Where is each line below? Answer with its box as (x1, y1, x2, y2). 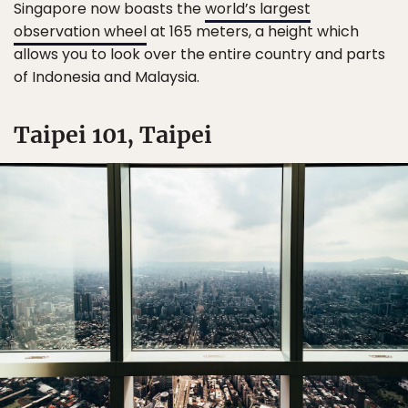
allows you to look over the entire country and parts (14, 44, 385, 66)
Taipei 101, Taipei (14, 120, 212, 150)
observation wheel (14, 21, 147, 43)
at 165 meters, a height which (147, 21, 359, 43)
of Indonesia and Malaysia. (14, 66, 199, 88)
